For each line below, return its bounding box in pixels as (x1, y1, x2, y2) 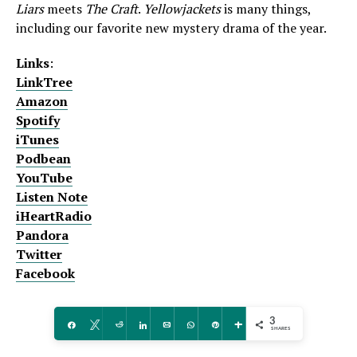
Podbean (16, 150, 71, 167)
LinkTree (16, 73, 73, 91)
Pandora (16, 226, 69, 244)
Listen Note (16, 188, 88, 206)
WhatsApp (202, 320, 240, 328)
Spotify (16, 112, 60, 129)
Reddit (130, 320, 153, 328)
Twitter (16, 245, 62, 263)
